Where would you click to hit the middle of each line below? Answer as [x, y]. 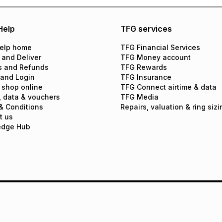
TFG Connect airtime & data [168, 87]
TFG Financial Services [160, 47]
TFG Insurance [146, 77]
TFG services [146, 29]
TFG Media [139, 97]
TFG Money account [155, 57]
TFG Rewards [143, 67]
